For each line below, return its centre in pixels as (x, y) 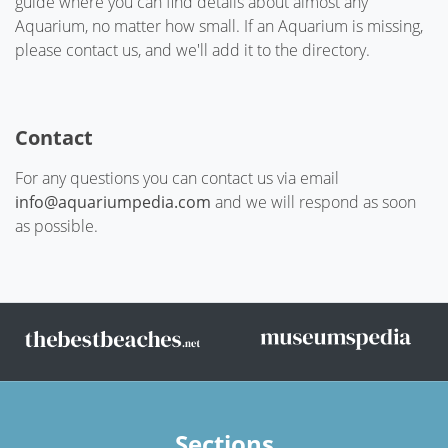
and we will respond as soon (315, 201)
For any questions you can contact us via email (177, 177)
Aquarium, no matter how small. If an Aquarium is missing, (219, 25)
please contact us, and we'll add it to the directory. (192, 49)
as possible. (56, 225)
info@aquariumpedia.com (113, 201)
